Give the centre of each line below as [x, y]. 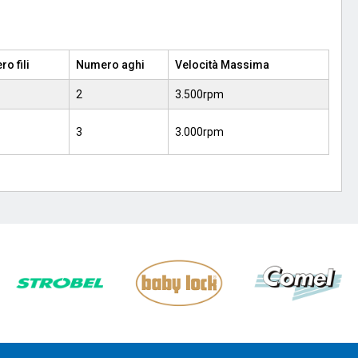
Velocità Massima [222, 65]
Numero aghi [110, 65]
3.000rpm [199, 132]
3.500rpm [199, 94]
